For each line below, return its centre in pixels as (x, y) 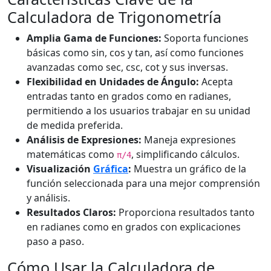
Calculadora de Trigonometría (114, 17)
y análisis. (48, 198)
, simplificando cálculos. (185, 154)
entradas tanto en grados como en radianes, (129, 96)
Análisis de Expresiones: (84, 140)
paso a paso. (55, 241)
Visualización (60, 169)
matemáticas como (72, 154)
